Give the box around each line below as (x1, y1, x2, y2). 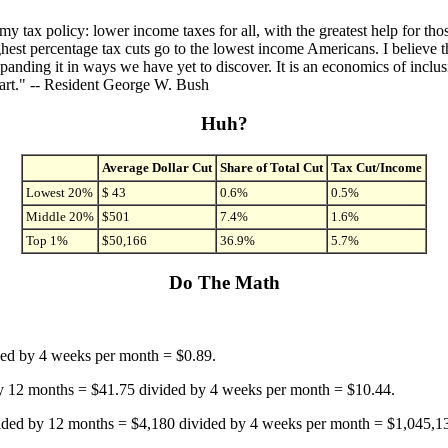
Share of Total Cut (220, 159, 323, 175)
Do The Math (168, 272, 280, 294)
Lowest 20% (26, 184, 93, 200)
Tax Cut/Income (331, 159, 422, 175)
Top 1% (26, 232, 68, 248)
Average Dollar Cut (102, 159, 212, 175)
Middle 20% (26, 208, 94, 224)
